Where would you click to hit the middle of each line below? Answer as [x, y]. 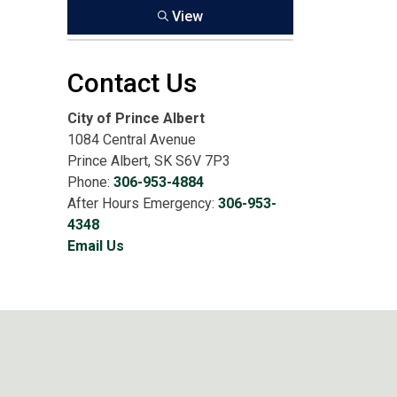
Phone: [90, 182]
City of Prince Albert [136, 118]
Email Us [96, 246]
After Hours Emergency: [143, 203]
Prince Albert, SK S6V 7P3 [149, 161]
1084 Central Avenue [132, 140]
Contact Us [132, 83]
